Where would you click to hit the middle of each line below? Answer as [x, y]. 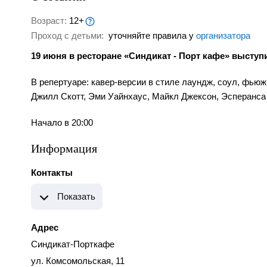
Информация [64, 148]
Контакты [52, 173]
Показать [76, 197]
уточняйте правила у [151, 36]
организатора [223, 36]
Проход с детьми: [69, 36]
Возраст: [50, 21]
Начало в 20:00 [62, 123]
